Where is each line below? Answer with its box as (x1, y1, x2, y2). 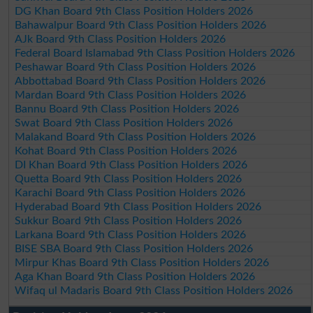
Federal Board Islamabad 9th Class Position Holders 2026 (15, 47, 296, 59)
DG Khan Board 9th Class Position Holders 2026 (15, 5, 254, 17)
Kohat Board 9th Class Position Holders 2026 (15, 145, 238, 156)
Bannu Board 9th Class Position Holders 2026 (15, 103, 240, 115)
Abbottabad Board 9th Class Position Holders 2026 (15, 75, 266, 87)
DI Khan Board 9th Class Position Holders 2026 (15, 159, 248, 170)
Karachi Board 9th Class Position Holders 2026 (15, 187, 246, 198)
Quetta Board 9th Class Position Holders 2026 (15, 173, 242, 184)
